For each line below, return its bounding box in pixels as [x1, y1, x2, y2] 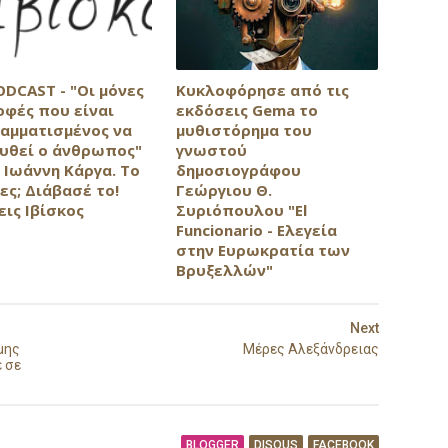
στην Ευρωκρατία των [175, 239, 350, 260]
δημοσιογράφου [175, 159, 301, 180]
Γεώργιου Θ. [175, 179, 272, 200]
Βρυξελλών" [175, 259, 273, 280]
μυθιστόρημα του [175, 119, 312, 140]
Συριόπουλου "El [175, 199, 307, 220]
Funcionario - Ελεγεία [175, 219, 337, 240]
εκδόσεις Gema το [175, 99, 318, 120]
